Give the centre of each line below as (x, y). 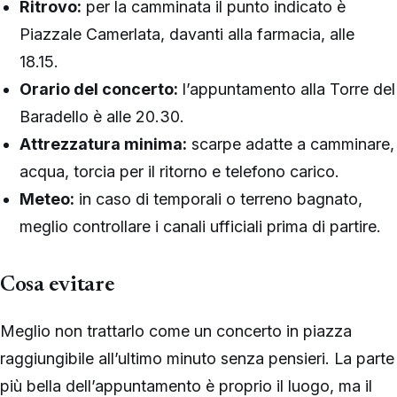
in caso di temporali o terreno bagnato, (219, 198)
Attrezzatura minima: (104, 144)
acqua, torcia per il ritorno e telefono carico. (180, 171)
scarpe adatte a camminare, (291, 144)
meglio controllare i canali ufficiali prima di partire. (201, 226)
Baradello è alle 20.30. (102, 116)
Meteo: (47, 198)
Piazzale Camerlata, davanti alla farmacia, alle (187, 34)
